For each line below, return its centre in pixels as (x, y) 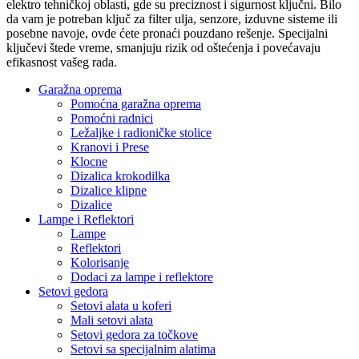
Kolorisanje (100, 263)
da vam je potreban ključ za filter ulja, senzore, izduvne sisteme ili (172, 19)
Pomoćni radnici (112, 119)
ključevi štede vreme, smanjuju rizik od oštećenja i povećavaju (163, 48)
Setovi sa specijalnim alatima (143, 349)
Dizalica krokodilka (120, 176)
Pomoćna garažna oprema (136, 104)
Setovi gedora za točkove (134, 335)
